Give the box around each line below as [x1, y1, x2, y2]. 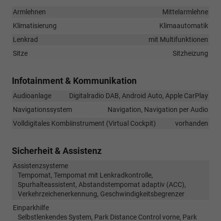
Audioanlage [13, 91, 51, 100]
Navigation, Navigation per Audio [108, 105, 208, 113]
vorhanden [175, 119, 208, 127]
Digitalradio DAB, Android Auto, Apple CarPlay [69, 91, 208, 100]
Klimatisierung [13, 21, 57, 30]
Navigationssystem [13, 105, 72, 113]
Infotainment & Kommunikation [12, 75, 137, 86]
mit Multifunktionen [148, 35, 208, 43]
